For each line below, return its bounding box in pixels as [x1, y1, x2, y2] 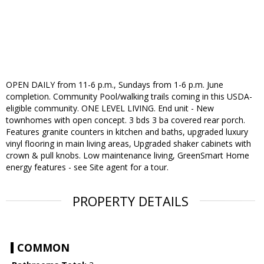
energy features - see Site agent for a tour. [6, 161, 169, 173]
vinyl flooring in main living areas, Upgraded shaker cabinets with [6, 138, 251, 150]
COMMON [17, 240, 70, 255]
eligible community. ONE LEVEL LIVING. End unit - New [6, 103, 214, 114]
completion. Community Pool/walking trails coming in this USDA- [6, 91, 252, 103]
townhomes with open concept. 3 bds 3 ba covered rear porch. [6, 114, 245, 126]
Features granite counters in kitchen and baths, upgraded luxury [6, 126, 248, 138]
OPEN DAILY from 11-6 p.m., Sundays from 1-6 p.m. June [6, 79, 223, 91]
